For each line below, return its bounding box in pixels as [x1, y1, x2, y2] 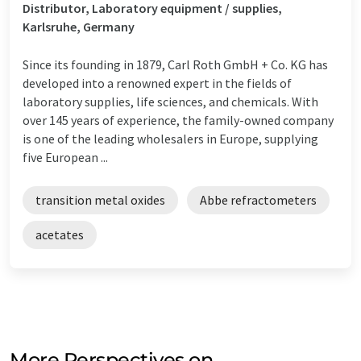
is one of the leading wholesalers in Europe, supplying [23, 130, 318, 147]
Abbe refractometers [200, 191, 317, 208]
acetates [35, 226, 84, 243]
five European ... [23, 148, 108, 165]
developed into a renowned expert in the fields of [23, 74, 292, 91]
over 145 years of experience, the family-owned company [23, 111, 334, 128]
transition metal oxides [35, 191, 165, 208]
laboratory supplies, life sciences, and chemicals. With [23, 93, 318, 110]
